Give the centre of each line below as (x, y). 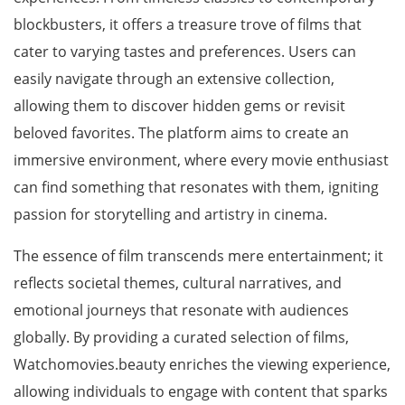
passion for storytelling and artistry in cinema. (170, 214)
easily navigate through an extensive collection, (174, 79)
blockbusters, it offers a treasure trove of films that (188, 24)
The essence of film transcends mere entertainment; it (198, 256)
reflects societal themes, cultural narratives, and (178, 283)
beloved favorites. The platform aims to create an (181, 133)
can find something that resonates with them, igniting (196, 187)
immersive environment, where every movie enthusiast (201, 160)
